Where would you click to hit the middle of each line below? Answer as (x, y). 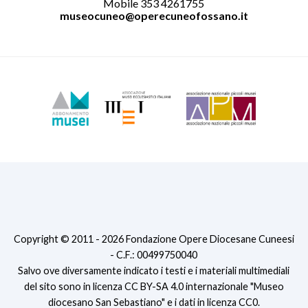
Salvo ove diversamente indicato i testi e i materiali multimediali (154, 271)
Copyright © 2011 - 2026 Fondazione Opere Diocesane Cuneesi (154, 239)
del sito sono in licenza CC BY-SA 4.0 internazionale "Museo (154, 287)
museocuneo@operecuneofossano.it (154, 16)
